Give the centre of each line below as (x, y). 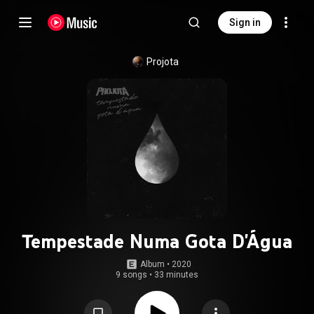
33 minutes (176, 275)
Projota (163, 62)
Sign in (245, 22)
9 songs (131, 275)
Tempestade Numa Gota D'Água (157, 241)
